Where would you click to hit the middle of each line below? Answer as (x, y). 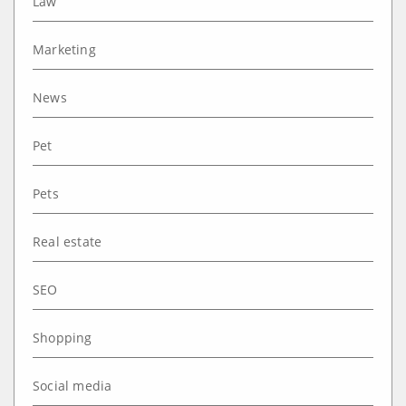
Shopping (63, 337)
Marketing (64, 49)
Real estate (68, 241)
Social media (72, 385)
